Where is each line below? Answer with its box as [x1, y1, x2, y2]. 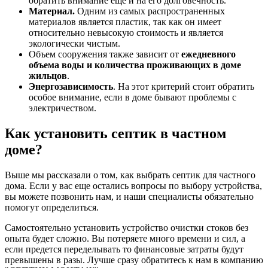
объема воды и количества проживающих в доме [29, 60, 241, 71]
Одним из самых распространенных [77, 6, 225, 17]
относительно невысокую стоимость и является [29, 28, 223, 38]
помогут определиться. [5, 202, 99, 212]
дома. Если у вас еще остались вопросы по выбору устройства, [5, 180, 262, 191]
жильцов [29, 71, 67, 81]
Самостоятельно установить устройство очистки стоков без [5, 222, 248, 233]
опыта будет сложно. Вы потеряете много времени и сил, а [5, 233, 245, 243]
